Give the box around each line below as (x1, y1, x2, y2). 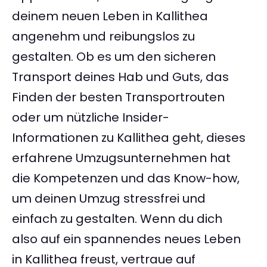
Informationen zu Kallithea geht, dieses (12, 129, 246, 147)
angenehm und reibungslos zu (12, 28, 195, 45)
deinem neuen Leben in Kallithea (12, 8, 208, 25)
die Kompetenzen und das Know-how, (12, 170, 240, 187)
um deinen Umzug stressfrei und (12, 190, 206, 207)
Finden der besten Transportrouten (12, 89, 225, 106)
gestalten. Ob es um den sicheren (12, 48, 216, 66)
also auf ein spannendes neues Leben (12, 231, 241, 248)
